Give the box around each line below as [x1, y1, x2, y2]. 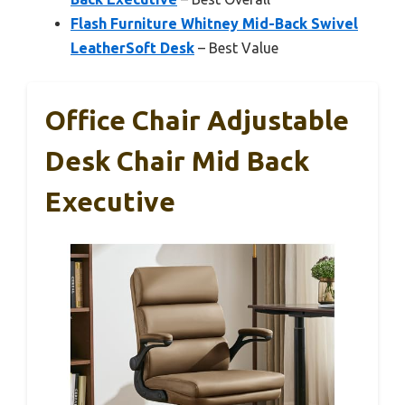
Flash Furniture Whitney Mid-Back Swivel [71, 15, 358, 33]
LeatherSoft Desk [71, 40, 194, 57]
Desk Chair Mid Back [45, 146, 309, 177]
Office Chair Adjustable [45, 105, 349, 137]
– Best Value [194, 40, 278, 57]
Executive [45, 186, 175, 218]
